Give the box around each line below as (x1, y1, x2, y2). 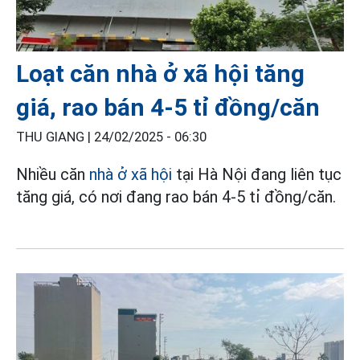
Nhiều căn (16, 164, 89, 184)
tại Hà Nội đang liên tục (172, 164, 342, 184)
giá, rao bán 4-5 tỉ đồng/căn (16, 92, 320, 121)
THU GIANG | (16, 129, 94, 145)
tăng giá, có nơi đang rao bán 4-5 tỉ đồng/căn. (16, 186, 336, 207)
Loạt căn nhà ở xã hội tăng (16, 59, 305, 88)
